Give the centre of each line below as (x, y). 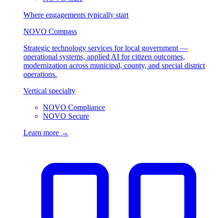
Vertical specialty (49, 91)
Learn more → (46, 132)
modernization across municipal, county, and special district (114, 65)
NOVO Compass (50, 31)
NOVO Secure (66, 116)
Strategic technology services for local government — (106, 48)
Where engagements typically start (76, 15)
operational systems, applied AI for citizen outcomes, (104, 56)
